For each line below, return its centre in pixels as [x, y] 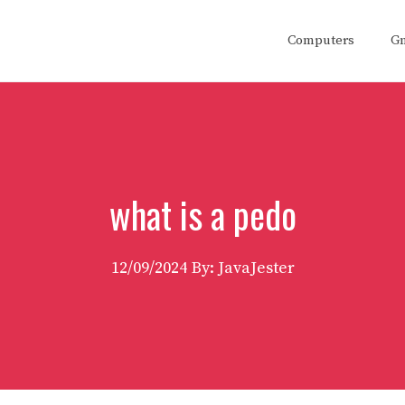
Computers [321, 40]
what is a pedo [202, 214]
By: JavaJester [243, 268]
